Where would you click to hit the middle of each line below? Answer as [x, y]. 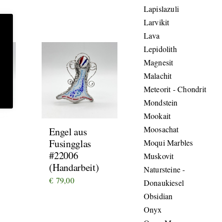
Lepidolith [160, 49]
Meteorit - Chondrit [175, 89]
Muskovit [159, 156]
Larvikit [156, 22]
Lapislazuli [161, 9]
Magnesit [158, 62]
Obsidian [158, 196]
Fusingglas [70, 143]
